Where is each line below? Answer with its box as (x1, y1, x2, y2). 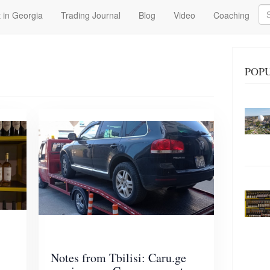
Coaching (213, 9, 250, 21)
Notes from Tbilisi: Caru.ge (51, 249, 187, 266)
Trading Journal (61, 9, 121, 21)
